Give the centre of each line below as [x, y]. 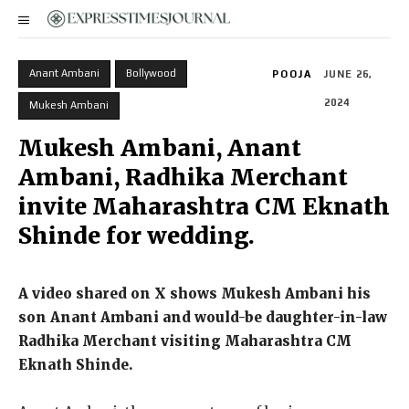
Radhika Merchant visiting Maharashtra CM [185, 341]
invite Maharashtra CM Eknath [204, 206]
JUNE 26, [348, 74]
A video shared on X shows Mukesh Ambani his [194, 294]
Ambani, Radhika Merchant [183, 177]
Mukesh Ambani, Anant [160, 148]
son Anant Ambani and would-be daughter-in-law [203, 317]
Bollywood [151, 73]
